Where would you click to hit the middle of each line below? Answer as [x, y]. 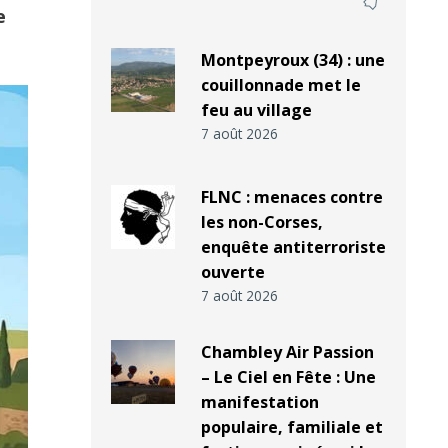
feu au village [256, 110]
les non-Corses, [261, 222]
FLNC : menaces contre [291, 197]
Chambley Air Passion [287, 352]
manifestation [259, 402]
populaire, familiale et [291, 427]
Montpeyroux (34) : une [292, 60]
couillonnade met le [280, 85]
